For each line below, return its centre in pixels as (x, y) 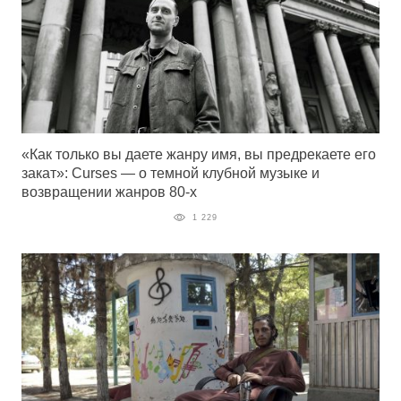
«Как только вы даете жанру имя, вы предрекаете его (199, 155)
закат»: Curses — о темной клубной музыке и (171, 174)
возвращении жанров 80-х (109, 192)
